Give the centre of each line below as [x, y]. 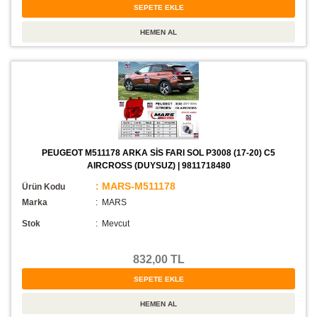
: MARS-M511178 [136, 186]
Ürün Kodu [44, 187]
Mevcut [116, 224]
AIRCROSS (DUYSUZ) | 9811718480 [158, 166]
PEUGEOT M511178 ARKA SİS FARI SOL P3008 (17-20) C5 [158, 153]
